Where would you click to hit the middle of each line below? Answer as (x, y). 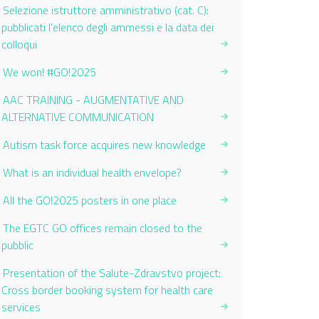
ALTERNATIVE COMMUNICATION (78, 117)
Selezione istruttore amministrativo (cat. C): (106, 10)
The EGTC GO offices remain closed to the (103, 228)
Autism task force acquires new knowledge (104, 145)
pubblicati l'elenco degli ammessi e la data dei (108, 27)
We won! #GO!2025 (49, 72)
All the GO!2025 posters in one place (90, 200)
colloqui (19, 44)
